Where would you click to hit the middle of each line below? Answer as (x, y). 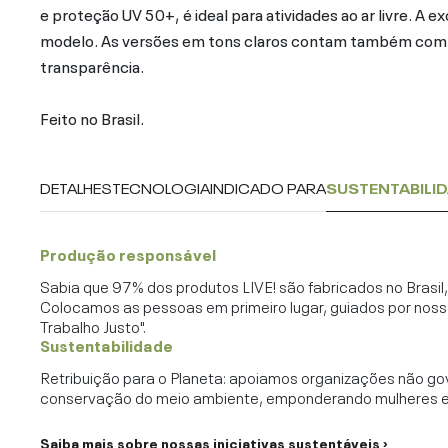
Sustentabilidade (106, 344)
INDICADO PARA (268, 187)
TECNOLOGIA (161, 187)
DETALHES (76, 187)
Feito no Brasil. (92, 117)
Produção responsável (128, 253)
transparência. (92, 65)
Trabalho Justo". (93, 325)
